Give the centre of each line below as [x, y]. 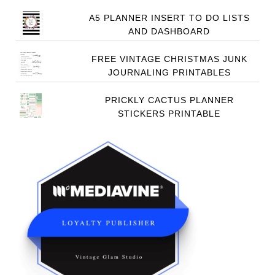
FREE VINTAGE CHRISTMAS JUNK [169, 59]
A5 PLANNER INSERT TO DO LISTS [169, 18]
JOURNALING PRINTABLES [169, 72]
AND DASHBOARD [169, 31]
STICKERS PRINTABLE [169, 114]
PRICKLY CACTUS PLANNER [169, 100]
